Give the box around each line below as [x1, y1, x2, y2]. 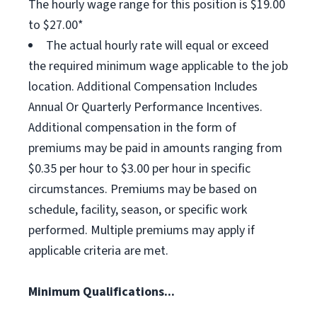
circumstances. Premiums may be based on [28, 180, 257, 198]
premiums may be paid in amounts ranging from [28, 139, 282, 157]
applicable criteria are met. [28, 242, 168, 260]
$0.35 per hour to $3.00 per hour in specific [28, 160, 250, 178]
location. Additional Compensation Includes [28, 78, 258, 96]
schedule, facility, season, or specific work [28, 201, 247, 219]
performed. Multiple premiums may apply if [28, 221, 255, 239]
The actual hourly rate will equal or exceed [46, 37, 269, 54]
